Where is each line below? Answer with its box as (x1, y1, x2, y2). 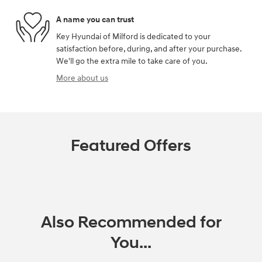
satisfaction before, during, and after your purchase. (56, 44, 242, 54)
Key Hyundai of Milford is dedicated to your (56, 32, 211, 42)
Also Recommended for (40, 212, 222, 233)
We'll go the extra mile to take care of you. (56, 56, 208, 67)
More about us (56, 73, 108, 84)
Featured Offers (71, 136, 191, 157)
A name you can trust (56, 14, 134, 25)
